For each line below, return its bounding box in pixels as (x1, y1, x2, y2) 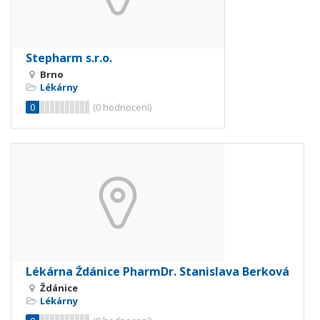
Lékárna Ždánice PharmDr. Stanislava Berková (26, 264, 289, 280)
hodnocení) (101, 101, 151, 114)
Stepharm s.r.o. (26, 50, 112, 66)
